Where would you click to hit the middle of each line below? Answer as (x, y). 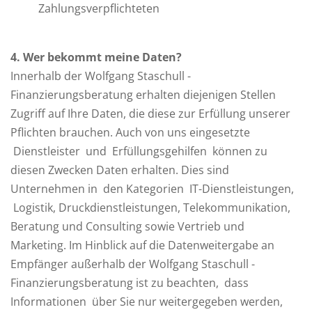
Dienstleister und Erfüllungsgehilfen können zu (139, 151)
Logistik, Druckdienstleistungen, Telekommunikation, (150, 208)
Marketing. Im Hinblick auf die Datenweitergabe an (142, 245)
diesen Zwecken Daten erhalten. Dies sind (120, 170)
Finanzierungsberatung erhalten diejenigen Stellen (143, 95)
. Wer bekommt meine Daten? (99, 57)
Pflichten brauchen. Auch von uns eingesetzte (130, 132)
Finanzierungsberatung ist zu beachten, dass (130, 283)
